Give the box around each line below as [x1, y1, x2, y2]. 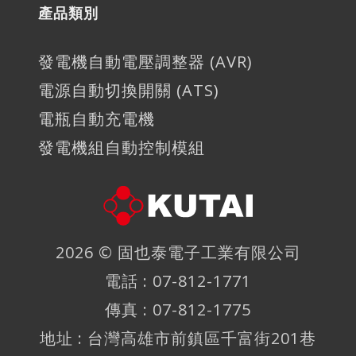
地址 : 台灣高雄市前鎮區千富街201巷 [40, 327, 316, 349]
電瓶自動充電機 [38, 107, 155, 130]
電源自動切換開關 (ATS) [38, 79, 219, 101]
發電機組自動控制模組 [38, 136, 205, 158]
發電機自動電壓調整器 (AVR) [38, 50, 253, 72]
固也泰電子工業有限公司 [117, 241, 301, 263]
